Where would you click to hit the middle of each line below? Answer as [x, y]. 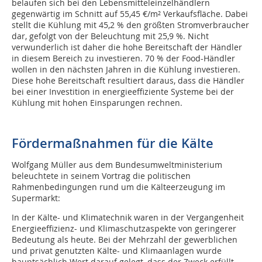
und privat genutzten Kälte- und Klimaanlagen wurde [117, 251]
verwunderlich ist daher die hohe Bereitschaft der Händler [127, 47]
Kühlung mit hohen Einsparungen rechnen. [97, 103]
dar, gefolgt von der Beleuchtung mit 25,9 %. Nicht [110, 36]
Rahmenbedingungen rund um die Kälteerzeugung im [118, 187]
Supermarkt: [36, 198]
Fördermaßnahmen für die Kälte [113, 144]
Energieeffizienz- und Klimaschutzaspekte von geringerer [124, 229]
